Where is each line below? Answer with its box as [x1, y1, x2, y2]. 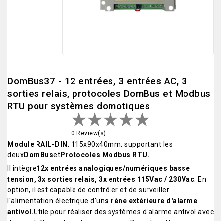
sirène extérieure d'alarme [105, 197, 197, 205]
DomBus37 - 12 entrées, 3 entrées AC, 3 [7, 75, 187, 87]
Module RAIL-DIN [7, 140, 68, 148]
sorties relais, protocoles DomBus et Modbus [7, 88, 211, 100]
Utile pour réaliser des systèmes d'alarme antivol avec [34, 208, 214, 216]
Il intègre [7, 164, 37, 173]
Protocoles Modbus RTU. [60, 151, 149, 159]
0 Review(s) [71, 130, 108, 137]
